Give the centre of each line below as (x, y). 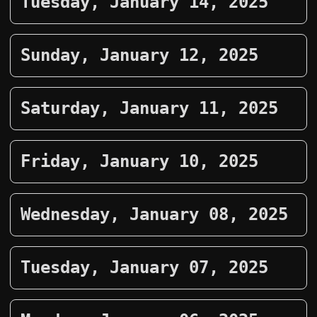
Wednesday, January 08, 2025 (154, 214)
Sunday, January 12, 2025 (139, 55)
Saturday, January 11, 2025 (149, 108)
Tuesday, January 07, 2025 (144, 267)
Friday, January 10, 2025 (139, 161)
